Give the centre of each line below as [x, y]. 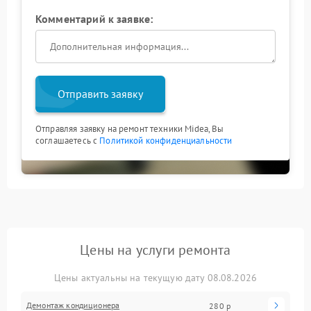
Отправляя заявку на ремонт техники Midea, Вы [130, 129]
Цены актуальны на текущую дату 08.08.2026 [155, 278]
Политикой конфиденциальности [166, 141]
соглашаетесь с [68, 141]
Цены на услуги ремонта [155, 250]
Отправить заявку [100, 94]
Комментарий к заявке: [94, 19]
